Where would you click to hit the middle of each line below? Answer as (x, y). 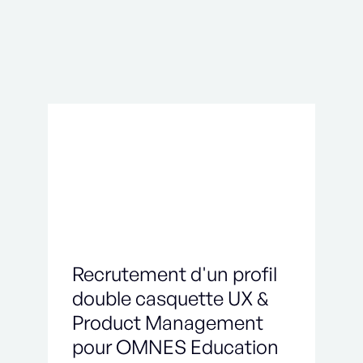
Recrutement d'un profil (174, 273)
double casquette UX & (170, 298)
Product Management (167, 322)
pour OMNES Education (175, 346)
